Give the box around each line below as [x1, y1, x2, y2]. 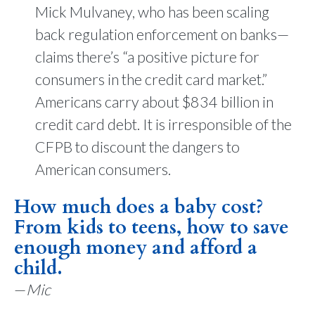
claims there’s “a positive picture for [35, 48, 259, 66]
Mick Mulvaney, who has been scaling [35, 3, 269, 21]
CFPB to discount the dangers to [35, 138, 240, 156]
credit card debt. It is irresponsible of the [35, 115, 292, 134]
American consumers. [35, 160, 171, 179]
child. [14, 255, 63, 281]
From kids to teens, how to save [14, 214, 289, 240]
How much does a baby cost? [14, 193, 264, 220]
